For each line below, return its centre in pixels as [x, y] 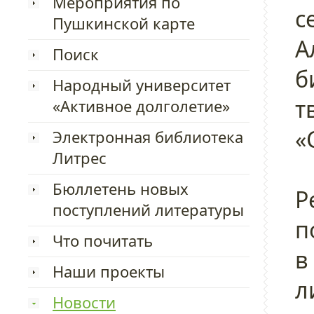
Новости [84, 302]
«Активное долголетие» [141, 106]
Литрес [80, 158]
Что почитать [103, 240]
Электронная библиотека [148, 137]
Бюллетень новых [121, 189]
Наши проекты [109, 271]
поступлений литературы [148, 210]
